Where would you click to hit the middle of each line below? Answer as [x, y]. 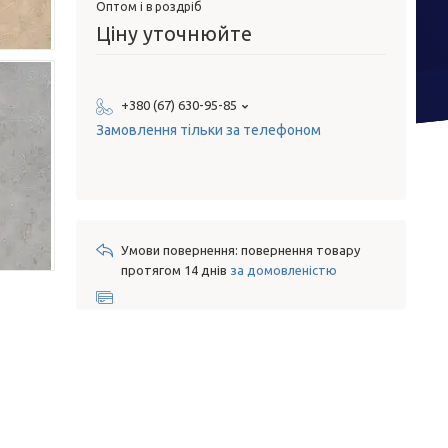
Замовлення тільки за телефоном [208, 130]
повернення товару [300, 250]
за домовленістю [283, 270]
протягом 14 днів [175, 270]
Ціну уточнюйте [174, 34]
